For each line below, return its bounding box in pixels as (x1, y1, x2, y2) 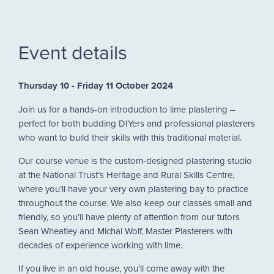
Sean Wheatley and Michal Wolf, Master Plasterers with (18, 224, 232, 237)
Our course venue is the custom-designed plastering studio (18, 154, 252, 167)
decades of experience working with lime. (18, 239, 182, 251)
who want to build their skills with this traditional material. (18, 131, 246, 144)
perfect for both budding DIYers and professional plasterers (18, 117, 255, 130)
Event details (18, 38, 127, 65)
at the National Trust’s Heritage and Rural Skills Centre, (18, 168, 234, 181)
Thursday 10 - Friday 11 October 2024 (18, 79, 173, 92)
